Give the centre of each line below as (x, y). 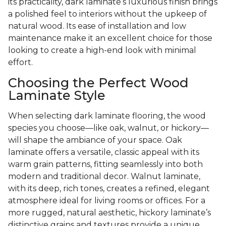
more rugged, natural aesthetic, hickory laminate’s (109, 213)
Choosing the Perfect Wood (98, 83)
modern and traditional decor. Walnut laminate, (104, 177)
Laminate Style (57, 96)
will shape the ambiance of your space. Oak (95, 140)
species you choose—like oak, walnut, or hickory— (108, 128)
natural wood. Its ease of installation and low (97, 26)
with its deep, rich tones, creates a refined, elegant (109, 189)
